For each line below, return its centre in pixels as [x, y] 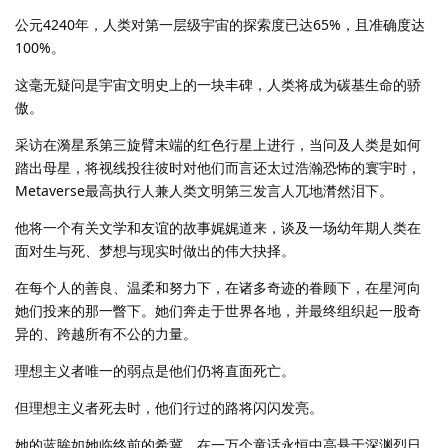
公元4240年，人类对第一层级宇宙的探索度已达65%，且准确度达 [220, 25]
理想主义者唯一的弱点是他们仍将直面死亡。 [155, 371]
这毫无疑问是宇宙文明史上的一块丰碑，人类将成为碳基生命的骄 [218, 85]
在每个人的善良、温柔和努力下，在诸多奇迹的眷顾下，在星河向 [218, 288]
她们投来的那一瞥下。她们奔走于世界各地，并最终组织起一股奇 [218, 311]
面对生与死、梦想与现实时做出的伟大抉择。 [155, 251]
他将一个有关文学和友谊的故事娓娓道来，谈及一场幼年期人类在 [218, 228]
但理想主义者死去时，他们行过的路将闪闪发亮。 [169, 408]
